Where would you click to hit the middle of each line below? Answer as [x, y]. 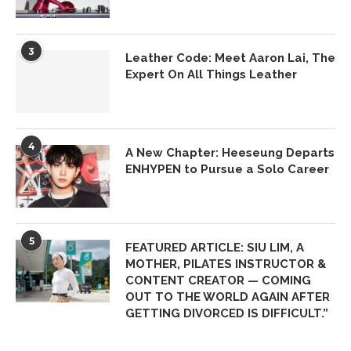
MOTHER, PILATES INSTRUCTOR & [226, 264]
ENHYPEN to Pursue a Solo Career [227, 169]
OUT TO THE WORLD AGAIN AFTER [228, 297]
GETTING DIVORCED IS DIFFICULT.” [227, 313]
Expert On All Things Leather [211, 74]
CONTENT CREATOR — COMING [218, 280]
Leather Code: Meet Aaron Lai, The [230, 58]
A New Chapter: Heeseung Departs [230, 153]
